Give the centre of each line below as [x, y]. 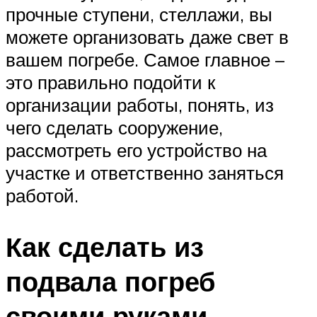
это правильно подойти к [110, 82]
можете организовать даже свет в [147, 37]
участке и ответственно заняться [145, 173]
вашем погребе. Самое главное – [145, 60]
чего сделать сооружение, [114, 128]
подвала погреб [110, 282]
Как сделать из [105, 247]
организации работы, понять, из [140, 105]
